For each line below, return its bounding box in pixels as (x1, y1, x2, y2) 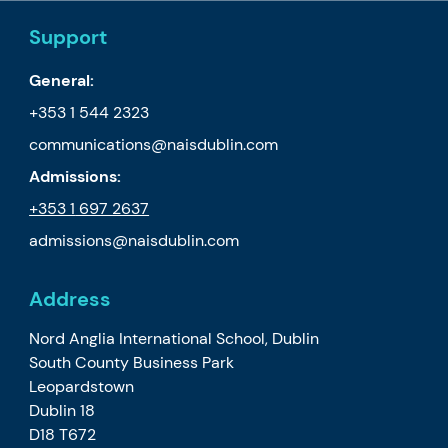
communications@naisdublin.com (29, 133, 279, 155)
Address (29, 285, 112, 312)
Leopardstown (29, 375, 135, 397)
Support (29, 23, 108, 50)
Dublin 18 (29, 399, 96, 421)
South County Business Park (29, 351, 235, 373)
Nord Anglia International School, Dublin (29, 327, 320, 349)
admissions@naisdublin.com (29, 229, 240, 251)
